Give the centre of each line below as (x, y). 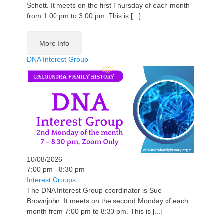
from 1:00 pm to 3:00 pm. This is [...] (84, 16)
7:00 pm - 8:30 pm (56, 170)
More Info (54, 43)
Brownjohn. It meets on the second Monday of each (108, 201)
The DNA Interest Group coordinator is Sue (94, 191)
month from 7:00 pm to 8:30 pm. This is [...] (95, 211)
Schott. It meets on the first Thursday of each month (108, 5)
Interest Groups (51, 180)
